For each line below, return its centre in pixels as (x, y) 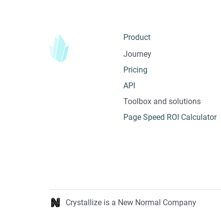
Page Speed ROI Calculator (170, 117)
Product (137, 37)
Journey (137, 54)
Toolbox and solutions (162, 102)
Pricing (135, 70)
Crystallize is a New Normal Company (131, 202)
